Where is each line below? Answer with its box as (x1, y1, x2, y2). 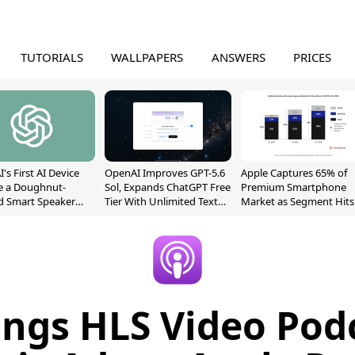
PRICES (293, 49, 332, 65)
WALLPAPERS (111, 49, 184, 65)
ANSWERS (211, 49, 265, 65)
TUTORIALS (20, 49, 83, 65)
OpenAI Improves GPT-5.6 (105, 166, 225, 180)
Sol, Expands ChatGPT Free (105, 180, 231, 194)
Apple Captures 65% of (241, 166, 347, 180)
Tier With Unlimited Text (105, 194, 218, 208)
